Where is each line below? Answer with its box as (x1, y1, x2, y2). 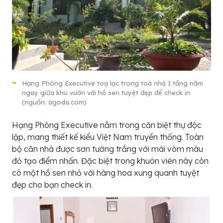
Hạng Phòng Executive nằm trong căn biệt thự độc (12, 119, 202, 130)
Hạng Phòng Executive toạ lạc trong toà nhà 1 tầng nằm (22, 79, 203, 87)
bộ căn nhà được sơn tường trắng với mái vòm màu (12, 143, 203, 154)
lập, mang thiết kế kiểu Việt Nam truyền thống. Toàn (12, 131, 204, 142)
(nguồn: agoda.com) (22, 98, 87, 106)
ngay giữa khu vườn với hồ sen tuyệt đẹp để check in (22, 88, 190, 97)
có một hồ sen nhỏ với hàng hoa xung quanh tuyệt (12, 167, 199, 178)
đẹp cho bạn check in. (12, 179, 93, 190)
